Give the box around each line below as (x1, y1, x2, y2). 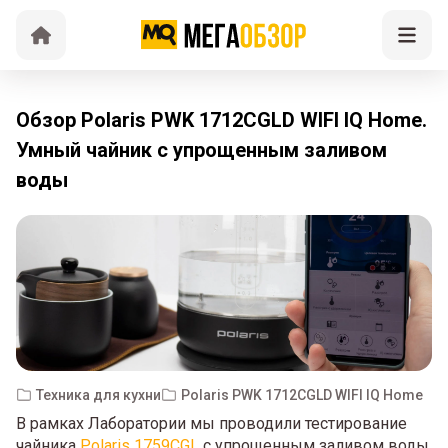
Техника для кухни (36, 386, 161, 403)
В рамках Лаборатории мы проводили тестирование (16, 414, 407, 434)
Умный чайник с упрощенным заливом (16, 138, 387, 162)
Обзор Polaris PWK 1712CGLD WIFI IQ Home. (16, 108, 427, 132)
